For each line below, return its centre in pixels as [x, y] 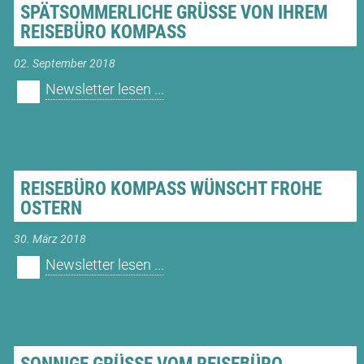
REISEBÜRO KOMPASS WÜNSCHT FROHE [171, 188]
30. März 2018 [50, 240]
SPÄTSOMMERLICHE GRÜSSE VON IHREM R [173, 13]
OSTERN [51, 208]
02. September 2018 [64, 63]
